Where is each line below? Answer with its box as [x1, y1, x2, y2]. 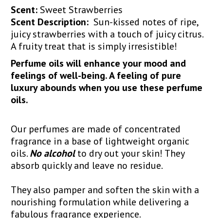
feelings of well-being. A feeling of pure [11, 69, 182, 82]
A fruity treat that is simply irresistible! [11, 39, 180, 53]
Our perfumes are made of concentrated [11, 122, 181, 135]
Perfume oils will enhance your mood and [11, 56, 186, 70]
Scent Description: [11, 15, 89, 28]
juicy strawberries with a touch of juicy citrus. [11, 27, 203, 40]
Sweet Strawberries [37, 3, 126, 16]
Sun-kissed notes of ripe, [91, 15, 199, 28]
